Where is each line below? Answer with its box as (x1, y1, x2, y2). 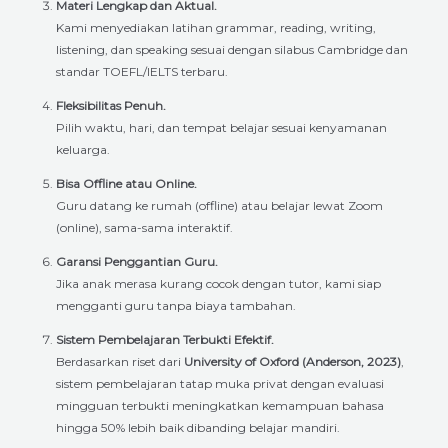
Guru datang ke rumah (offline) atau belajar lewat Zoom (56, 197, 383, 213)
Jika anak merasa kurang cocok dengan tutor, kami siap (56, 275, 381, 291)
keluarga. (56, 141, 110, 157)
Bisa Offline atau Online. (56, 175, 197, 191)
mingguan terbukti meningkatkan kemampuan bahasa (56, 397, 384, 413)
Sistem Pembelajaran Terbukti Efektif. (56, 331, 274, 347)
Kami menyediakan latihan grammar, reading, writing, (56, 19, 376, 35)
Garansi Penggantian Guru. (56, 253, 218, 269)
